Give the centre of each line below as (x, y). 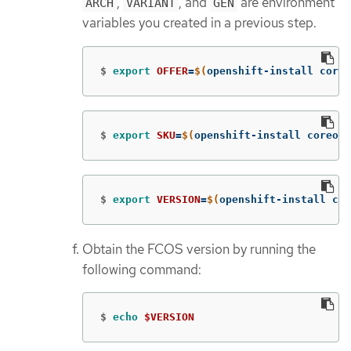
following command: (142, 269)
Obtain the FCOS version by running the (199, 249)
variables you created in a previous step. (199, 23)
